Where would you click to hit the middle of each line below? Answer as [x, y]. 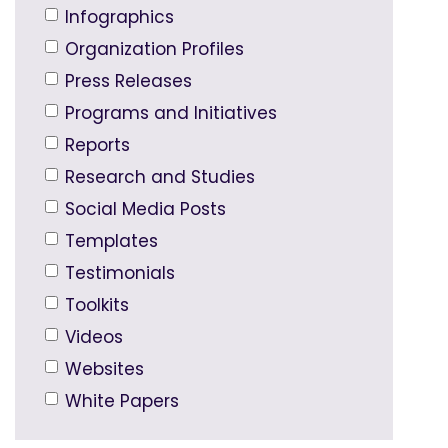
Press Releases [128, 81]
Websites [104, 369]
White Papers [122, 401]
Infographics [119, 17]
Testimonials [120, 273]
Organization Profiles [154, 49]
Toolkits [97, 305]
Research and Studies [160, 177]
